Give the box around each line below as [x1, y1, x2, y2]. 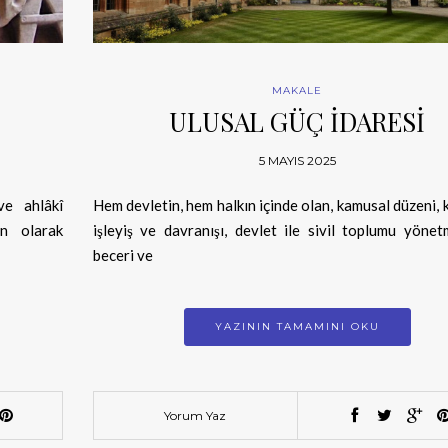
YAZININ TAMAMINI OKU [214, 319, 380, 333]
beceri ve [92, 245, 153, 264]
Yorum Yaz [164, 407, 227, 423]
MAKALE [272, 83, 323, 97]
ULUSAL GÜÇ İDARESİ [169, 103, 426, 139]
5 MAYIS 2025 [258, 152, 336, 168]
